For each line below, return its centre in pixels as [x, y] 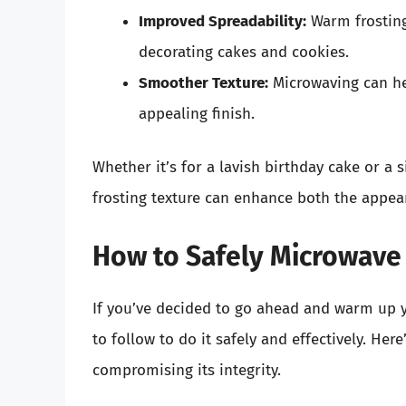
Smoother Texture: [203, 82]
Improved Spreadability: [222, 21]
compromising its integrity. [187, 370]
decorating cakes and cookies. [244, 52]
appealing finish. [197, 113]
